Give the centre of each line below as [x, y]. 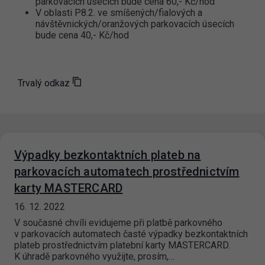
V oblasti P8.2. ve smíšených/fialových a [119, 13]
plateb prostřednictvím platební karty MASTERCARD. [122, 245]
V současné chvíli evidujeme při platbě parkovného [118, 223]
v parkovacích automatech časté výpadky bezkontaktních [131, 234]
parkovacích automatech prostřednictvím [127, 172]
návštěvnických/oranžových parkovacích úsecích [135, 24]
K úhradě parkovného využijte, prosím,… [94, 257]
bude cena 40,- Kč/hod [82, 35]
